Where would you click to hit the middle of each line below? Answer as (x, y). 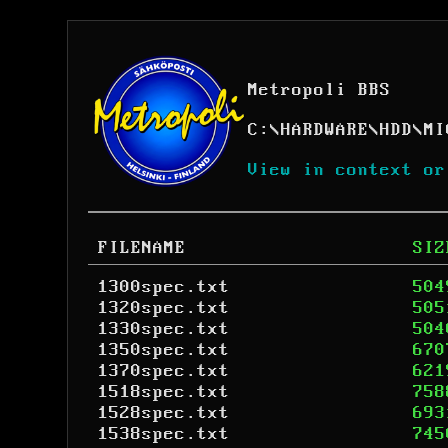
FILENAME (142, 248)
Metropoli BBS (319, 90)
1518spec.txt (164, 392)
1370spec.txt (164, 371)
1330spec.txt (164, 329)
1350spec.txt (164, 350)
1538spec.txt (164, 434)
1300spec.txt (164, 287)
